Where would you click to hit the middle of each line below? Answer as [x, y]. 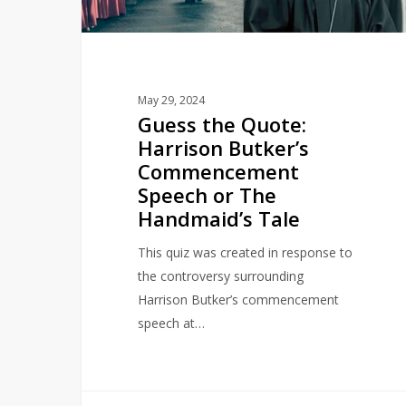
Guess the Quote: [222, 124]
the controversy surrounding [220, 275]
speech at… [171, 323]
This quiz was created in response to [245, 252]
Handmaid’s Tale [218, 218]
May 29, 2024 [171, 100]
